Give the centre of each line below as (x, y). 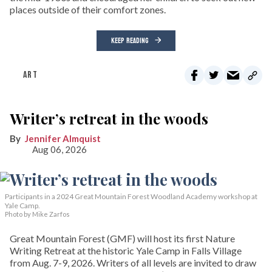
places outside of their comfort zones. (88, 10)
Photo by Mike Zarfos (37, 214)
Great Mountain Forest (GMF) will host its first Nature (122, 239)
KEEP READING (130, 41)
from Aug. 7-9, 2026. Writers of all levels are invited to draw (133, 263)
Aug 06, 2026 (59, 150)
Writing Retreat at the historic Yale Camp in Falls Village (126, 251)
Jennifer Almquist (63, 139)
